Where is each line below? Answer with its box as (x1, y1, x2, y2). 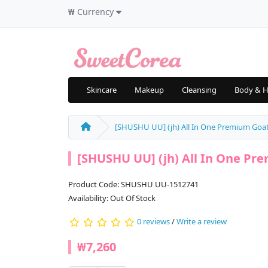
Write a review (176, 216, 227, 227)
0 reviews (137, 216, 170, 227)
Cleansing (182, 84, 217, 96)
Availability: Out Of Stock (68, 193, 156, 204)
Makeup (135, 84, 164, 96)
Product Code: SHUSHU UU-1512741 (68, 179, 199, 190)
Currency (77, 6, 114, 17)
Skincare (87, 84, 117, 96)
